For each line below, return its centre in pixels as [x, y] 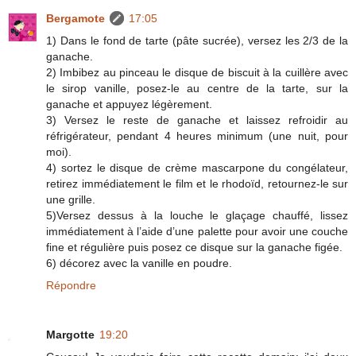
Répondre [71, 285]
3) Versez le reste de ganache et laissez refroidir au [197, 120]
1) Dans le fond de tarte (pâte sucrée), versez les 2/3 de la [197, 40]
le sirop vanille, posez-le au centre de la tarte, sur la [197, 88]
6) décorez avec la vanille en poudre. [139, 263]
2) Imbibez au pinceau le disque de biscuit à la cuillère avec [197, 72]
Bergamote [75, 18]
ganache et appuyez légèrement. [129, 104]
